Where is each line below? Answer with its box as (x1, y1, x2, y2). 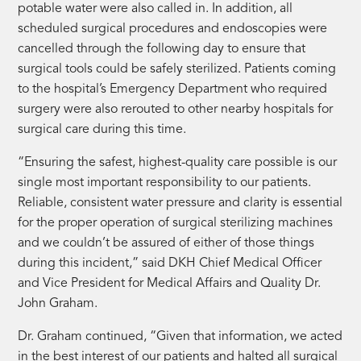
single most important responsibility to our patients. (18, 176, 312, 189)
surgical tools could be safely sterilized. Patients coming (18, 62, 337, 76)
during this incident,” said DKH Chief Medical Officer (18, 256, 322, 270)
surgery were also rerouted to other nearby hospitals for (18, 102, 334, 116)
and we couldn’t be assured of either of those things (18, 236, 315, 250)
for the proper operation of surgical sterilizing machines (18, 216, 334, 230)
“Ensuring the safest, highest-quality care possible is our (18, 156, 338, 169)
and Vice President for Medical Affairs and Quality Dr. (18, 276, 322, 290)
